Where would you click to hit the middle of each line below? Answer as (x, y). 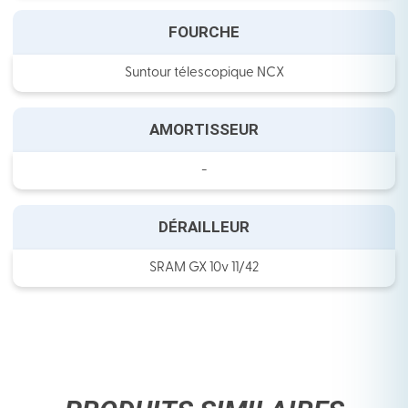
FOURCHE (204, 32)
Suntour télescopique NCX (204, 74)
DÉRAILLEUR (204, 227)
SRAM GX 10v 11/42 (204, 269)
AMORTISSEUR (204, 130)
